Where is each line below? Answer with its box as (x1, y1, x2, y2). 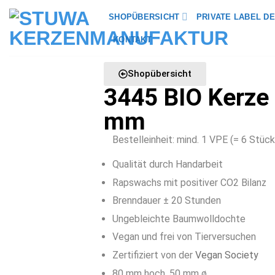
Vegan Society (195, 249, 258, 261)
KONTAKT (113, 35, 152, 44)
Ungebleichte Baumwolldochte (112, 212, 246, 225)
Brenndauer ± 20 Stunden (112, 195, 221, 207)
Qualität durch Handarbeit (112, 158, 223, 170)
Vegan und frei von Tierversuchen (112, 231, 256, 243)
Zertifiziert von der (112, 249, 195, 261)
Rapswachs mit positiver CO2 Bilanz (112, 176, 266, 188)
